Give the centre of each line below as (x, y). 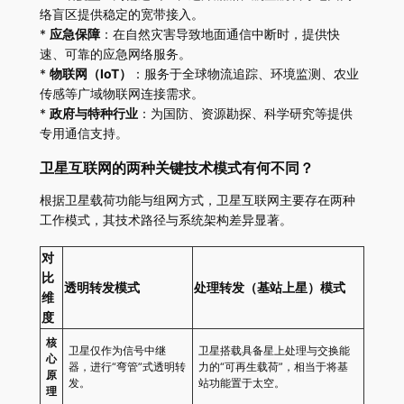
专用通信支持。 (83, 133)
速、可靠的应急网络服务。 (115, 53)
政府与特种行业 (93, 113)
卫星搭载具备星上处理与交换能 (274, 350)
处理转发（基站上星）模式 (269, 287)
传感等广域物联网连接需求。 (121, 93)
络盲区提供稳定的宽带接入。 (121, 14)
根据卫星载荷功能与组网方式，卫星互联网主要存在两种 (197, 199)
